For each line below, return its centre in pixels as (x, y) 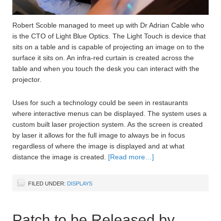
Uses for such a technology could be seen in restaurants (100, 102)
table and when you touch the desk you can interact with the (106, 68)
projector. (27, 79)
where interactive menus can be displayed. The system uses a (110, 113)
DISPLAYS (80, 183)
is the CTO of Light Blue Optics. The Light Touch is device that (109, 36)
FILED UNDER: (48, 183)
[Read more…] (131, 157)
